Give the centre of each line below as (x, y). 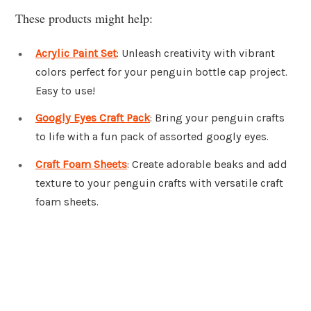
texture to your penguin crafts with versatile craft (159, 183)
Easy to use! (65, 90)
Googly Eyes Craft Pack (93, 118)
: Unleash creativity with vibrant (196, 53)
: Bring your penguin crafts (217, 118)
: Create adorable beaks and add (207, 165)
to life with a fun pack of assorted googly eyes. (152, 137)
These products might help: (84, 18)
